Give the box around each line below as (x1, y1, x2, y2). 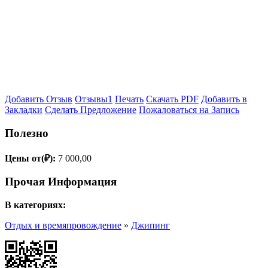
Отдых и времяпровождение (5, 220, 121, 231)
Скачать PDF (146, 94, 199, 105)
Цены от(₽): (5, 153, 56, 163)
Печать (115, 94, 144, 105)
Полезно (5, 127, 48, 140)
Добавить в (201, 94, 247, 105)
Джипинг (131, 220, 170, 231)
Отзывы (75, 94, 108, 105)
